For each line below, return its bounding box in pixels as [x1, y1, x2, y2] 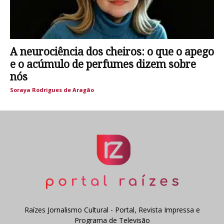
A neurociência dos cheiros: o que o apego [10, 45, 214, 58]
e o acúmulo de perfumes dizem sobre [10, 58, 196, 71]
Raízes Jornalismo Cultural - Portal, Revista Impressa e [24, 205, 200, 215]
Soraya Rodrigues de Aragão [10, 86, 94, 94]
